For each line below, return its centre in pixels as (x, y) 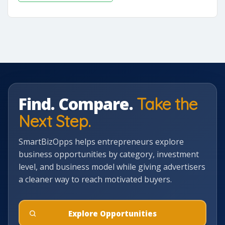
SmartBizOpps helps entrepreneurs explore (101, 142)
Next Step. (55, 121)
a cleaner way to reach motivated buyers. (95, 179)
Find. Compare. (78, 104)
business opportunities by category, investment (109, 154)
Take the (167, 104)
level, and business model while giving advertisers (112, 167)
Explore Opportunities (113, 213)
